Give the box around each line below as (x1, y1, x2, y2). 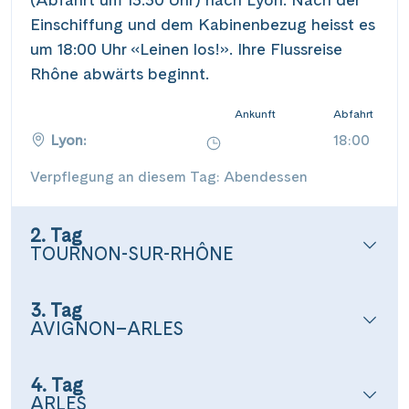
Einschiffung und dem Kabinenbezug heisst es (30, 15, 375, 34)
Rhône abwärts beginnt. (30, 64, 209, 83)
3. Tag (30, 299, 82, 321)
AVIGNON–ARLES (30, 318, 184, 340)
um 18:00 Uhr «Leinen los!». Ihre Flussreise (30, 39, 342, 58)
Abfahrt (332, 108, 373, 121)
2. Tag (30, 225, 82, 246)
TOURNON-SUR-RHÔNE (30, 243, 233, 265)
